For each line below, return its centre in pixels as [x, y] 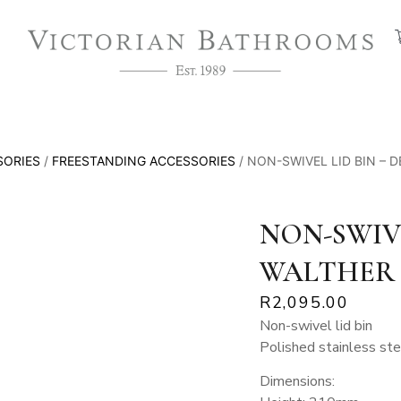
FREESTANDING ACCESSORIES [144, 160]
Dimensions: [297, 382]
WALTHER [327, 271]
